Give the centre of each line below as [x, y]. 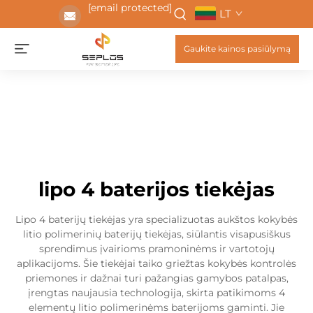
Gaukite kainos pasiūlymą [237, 49]
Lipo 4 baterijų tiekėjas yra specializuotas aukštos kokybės [156, 219]
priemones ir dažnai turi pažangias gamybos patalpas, [156, 278]
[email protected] [130, 8]
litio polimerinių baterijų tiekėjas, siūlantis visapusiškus [156, 234]
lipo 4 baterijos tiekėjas [156, 189]
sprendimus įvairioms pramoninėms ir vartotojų [156, 249]
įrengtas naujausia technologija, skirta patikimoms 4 [156, 293]
